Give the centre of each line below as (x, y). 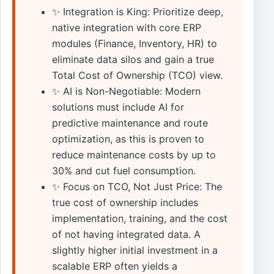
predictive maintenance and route (130, 123)
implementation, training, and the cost (140, 218)
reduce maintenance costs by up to (134, 154)
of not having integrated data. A (127, 234)
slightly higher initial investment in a (135, 250)
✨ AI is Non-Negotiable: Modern (127, 91)
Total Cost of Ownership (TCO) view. (138, 75)
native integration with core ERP (127, 27)
